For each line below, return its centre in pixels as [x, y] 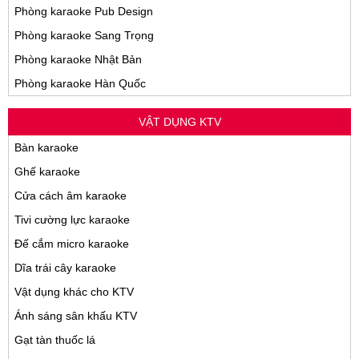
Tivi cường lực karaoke [72, 220]
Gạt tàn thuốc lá [55, 340]
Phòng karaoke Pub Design [84, 12]
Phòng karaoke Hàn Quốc [80, 84]
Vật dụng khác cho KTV [74, 292]
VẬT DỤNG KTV [179, 122]
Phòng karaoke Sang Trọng [84, 36]
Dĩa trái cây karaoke [65, 268]
